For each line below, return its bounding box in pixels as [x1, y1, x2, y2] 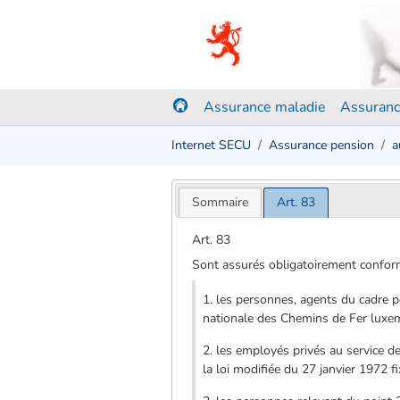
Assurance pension [269, 137, 374, 154]
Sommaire [191, 193, 248, 211]
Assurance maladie [204, 97, 326, 117]
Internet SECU [171, 137, 251, 154]
